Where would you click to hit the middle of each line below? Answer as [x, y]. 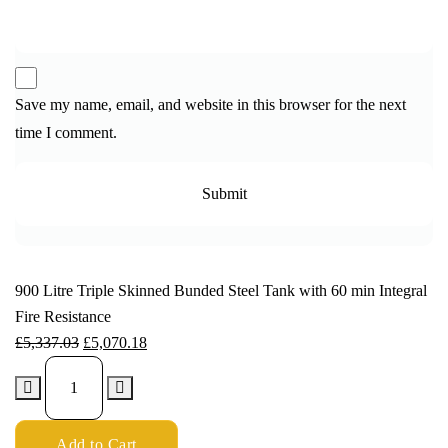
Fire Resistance [63, 316]
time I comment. [66, 132]
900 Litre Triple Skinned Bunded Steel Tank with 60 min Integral [221, 290]
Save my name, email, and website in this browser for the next [210, 104]
